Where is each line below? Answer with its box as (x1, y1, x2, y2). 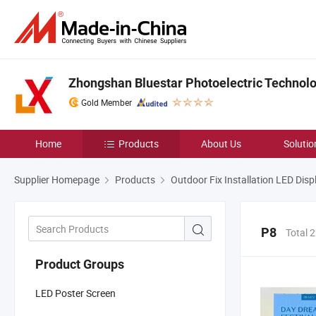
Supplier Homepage (14, 173, 99, 186)
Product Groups (35, 256, 124, 272)
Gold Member (81, 97, 132, 108)
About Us (201, 137, 241, 150)
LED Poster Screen (35, 286, 116, 300)
